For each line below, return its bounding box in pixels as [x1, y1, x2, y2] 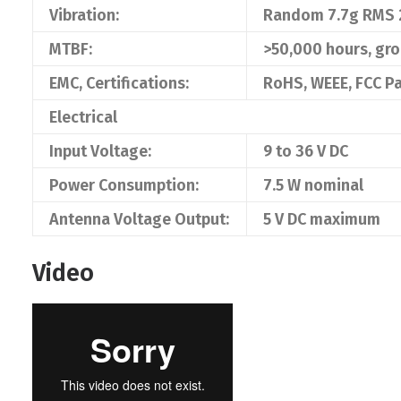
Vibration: [49, 5, 119, 25]
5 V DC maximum [263, 209, 380, 229]
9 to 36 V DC [263, 141, 348, 161]
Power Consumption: [49, 175, 199, 195]
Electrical [49, 107, 117, 127]
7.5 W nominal [263, 175, 363, 195]
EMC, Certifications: [49, 73, 189, 93]
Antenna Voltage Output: [49, 209, 229, 229]
